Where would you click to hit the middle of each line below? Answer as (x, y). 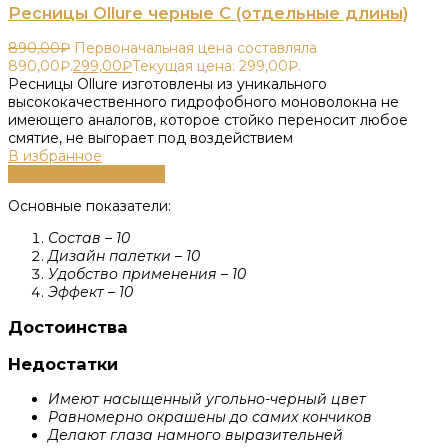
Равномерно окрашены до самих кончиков (210, 417)
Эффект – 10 (90, 291)
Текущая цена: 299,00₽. (216, 65)
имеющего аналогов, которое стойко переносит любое (208, 119)
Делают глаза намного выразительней (195, 435)
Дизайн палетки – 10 (124, 255)
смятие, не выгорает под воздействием (150, 137)
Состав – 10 (89, 237)
